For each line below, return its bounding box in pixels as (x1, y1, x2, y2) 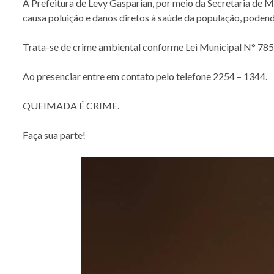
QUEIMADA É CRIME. (23, 99, 119, 111)
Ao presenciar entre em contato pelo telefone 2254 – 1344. (23, 70, 267, 82)
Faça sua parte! (23, 128, 86, 141)
